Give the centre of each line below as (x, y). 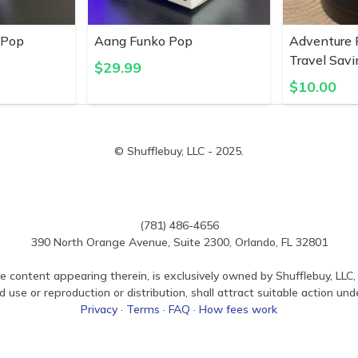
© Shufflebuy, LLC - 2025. (179, 151)
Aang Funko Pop (144, 41)
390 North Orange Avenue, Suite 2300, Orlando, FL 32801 (179, 243)
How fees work (238, 310)
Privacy (99, 310)
